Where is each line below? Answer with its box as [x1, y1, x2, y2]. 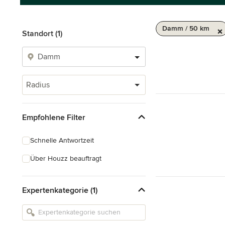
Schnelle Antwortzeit [30, 136, 94, 145]
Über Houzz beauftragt [30, 154, 101, 163]
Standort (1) [22, 29, 62, 39]
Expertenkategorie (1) [22, 185, 97, 195]
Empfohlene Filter [22, 112, 85, 123]
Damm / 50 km [162, 24, 209, 33]
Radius [26, 80, 50, 90]
